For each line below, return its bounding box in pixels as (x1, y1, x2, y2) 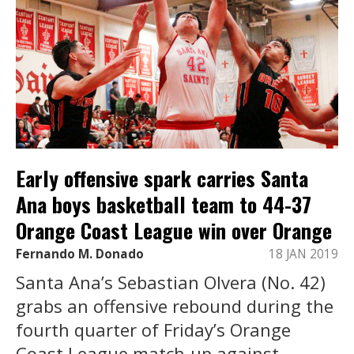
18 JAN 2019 (269, 245, 338, 262)
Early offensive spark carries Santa (16, 163, 308, 194)
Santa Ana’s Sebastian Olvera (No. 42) (16, 269, 326, 294)
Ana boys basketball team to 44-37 (16, 189, 311, 220)
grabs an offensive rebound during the (16, 293, 333, 318)
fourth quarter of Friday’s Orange (16, 317, 291, 341)
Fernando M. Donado (16, 245, 144, 262)
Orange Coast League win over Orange (16, 215, 332, 247)
